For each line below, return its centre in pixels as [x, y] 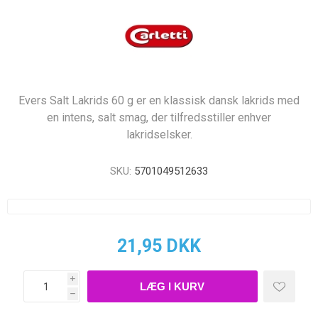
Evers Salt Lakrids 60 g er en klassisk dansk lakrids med [159, 100]
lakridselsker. [159, 135]
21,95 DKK [159, 246]
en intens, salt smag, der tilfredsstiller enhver [159, 117]
